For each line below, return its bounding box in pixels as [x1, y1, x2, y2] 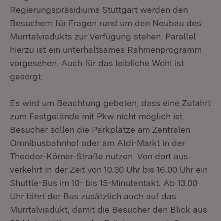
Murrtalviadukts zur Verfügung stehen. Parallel [10, 31, 196, 41]
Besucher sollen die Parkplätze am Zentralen [10, 124, 190, 135]
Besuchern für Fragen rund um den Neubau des [10, 18, 201, 28]
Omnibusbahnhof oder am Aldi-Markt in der [10, 138, 185, 148]
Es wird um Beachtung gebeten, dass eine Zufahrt [10, 98, 211, 108]
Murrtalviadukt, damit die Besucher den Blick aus [10, 204, 207, 215]
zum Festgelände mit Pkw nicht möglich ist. [10, 111, 184, 121]
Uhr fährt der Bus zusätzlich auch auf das [10, 191, 176, 201]
